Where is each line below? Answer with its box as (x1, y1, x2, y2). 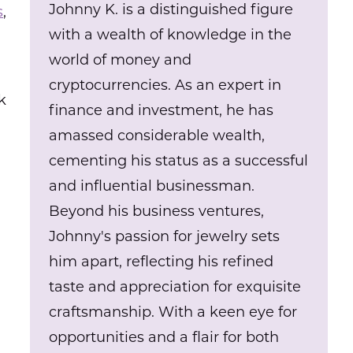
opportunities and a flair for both (49, 329, 280, 346)
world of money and (49, 51, 192, 69)
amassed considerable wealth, (49, 127, 266, 144)
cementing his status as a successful (49, 152, 309, 169)
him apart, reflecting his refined (49, 253, 274, 270)
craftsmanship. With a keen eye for (49, 303, 298, 321)
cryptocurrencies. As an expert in (49, 76, 282, 94)
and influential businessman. (49, 177, 255, 195)
